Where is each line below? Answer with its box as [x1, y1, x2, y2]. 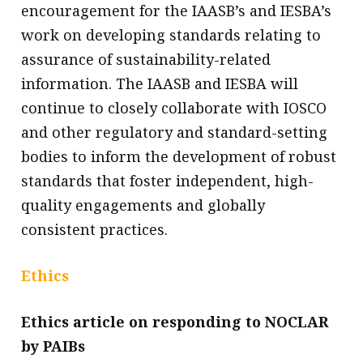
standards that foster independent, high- [21, 170, 314, 190]
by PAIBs [21, 335, 86, 356]
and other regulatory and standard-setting [21, 122, 328, 142]
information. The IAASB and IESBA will [21, 73, 299, 93]
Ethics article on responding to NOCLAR [21, 311, 329, 331]
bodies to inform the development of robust [21, 146, 337, 166]
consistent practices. [21, 219, 169, 239]
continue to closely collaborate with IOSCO [21, 97, 327, 117]
